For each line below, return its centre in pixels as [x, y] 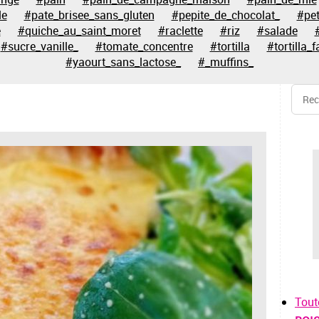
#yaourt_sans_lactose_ [123, 62]
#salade [277, 31]
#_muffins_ [226, 62]
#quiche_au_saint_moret [79, 31]
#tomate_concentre [144, 46]
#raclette [180, 31]
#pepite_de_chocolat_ [225, 15]
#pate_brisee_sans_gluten [89, 15]
